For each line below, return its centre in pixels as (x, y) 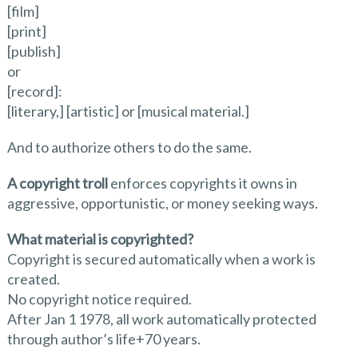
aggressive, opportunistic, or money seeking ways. (162, 203)
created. (33, 278)
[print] (26, 31)
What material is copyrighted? (100, 239)
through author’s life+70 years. (103, 338)
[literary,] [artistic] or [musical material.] (128, 111)
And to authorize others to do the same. (129, 147)
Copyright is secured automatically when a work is (161, 259)
